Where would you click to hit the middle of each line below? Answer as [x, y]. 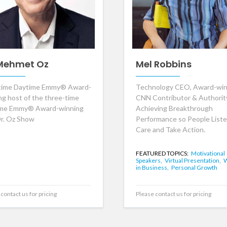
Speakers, [149, 161]
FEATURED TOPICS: [162, 154]
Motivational [208, 154]
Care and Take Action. [170, 130]
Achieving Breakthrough [174, 108]
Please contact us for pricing [173, 194]
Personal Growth [194, 168]
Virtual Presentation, [193, 161]
